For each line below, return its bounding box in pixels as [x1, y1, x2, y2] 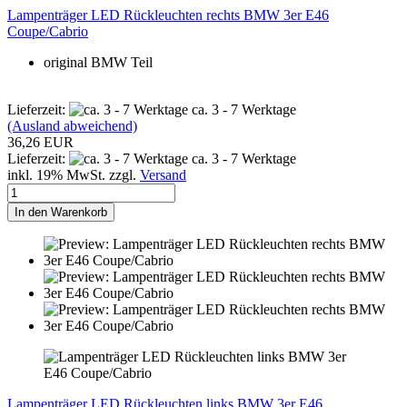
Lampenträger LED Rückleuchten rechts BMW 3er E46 [7, 6, 329, 23]
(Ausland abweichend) [7, 117, 137, 134]
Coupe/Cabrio [7, 23, 88, 39]
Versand [140, 166, 186, 183]
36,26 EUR [7, 134, 74, 150]
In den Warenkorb [15, 204, 107, 219]
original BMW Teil [44, 54, 153, 70]
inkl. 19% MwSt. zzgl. [7, 166, 140, 183]
